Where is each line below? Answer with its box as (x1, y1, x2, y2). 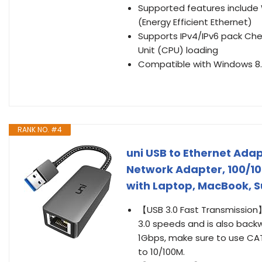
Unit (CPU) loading (138, 44, 218, 56)
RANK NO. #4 (18, 125, 62, 135)
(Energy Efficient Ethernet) (138, 16, 252, 28)
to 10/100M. (138, 246, 185, 258)
